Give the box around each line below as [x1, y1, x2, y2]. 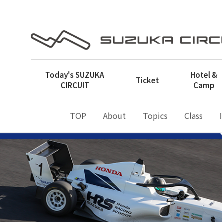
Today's [45, 69, 76, 80]
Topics [143, 110, 167, 121]
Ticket [136, 74, 160, 85]
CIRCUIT [60, 80, 89, 90]
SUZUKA [75, 69, 105, 80]
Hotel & [190, 69, 218, 80]
